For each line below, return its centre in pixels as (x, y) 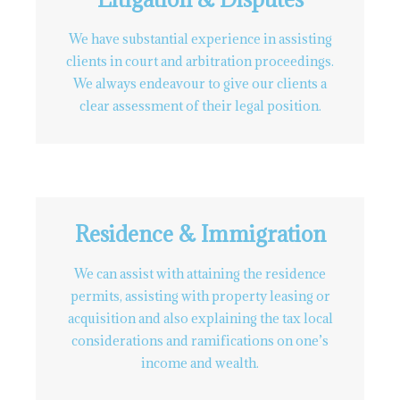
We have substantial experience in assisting (200, 39)
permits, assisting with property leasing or (200, 296)
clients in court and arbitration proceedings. (200, 61)
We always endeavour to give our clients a (200, 83)
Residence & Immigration (200, 234)
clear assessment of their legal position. (200, 106)
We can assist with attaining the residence (200, 274)
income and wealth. (200, 363)
